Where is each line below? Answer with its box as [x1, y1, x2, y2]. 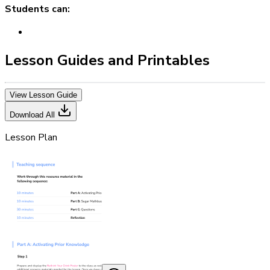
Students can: [5, 2, 70, 16]
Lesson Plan [5, 131, 57, 145]
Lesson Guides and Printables [5, 51, 210, 71]
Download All [10, 110, 57, 120]
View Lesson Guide [10, 90, 77, 100]
